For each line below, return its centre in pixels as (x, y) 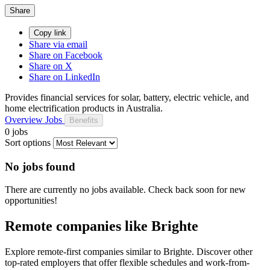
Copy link (50, 33)
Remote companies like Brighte (102, 226)
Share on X (51, 66)
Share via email (58, 44)
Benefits (84, 120)
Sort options (28, 142)
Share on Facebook (66, 55)
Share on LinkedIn (64, 77)
